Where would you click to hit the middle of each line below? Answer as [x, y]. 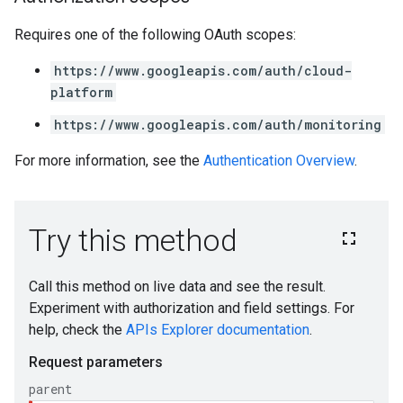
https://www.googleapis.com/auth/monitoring [218, 125]
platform [81, 92]
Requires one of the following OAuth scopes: [155, 35]
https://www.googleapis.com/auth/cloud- [203, 71]
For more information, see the [109, 161]
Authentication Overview [279, 161]
